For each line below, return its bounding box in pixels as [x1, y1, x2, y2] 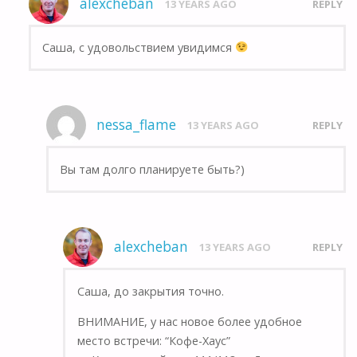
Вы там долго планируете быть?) [59, 161, 245, 177]
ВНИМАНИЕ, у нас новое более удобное [76, 314, 302, 330]
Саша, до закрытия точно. [76, 283, 224, 299]
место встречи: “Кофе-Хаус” [76, 333, 230, 349]
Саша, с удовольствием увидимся [42, 39, 236, 55]
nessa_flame [96, 116, 177, 135]
